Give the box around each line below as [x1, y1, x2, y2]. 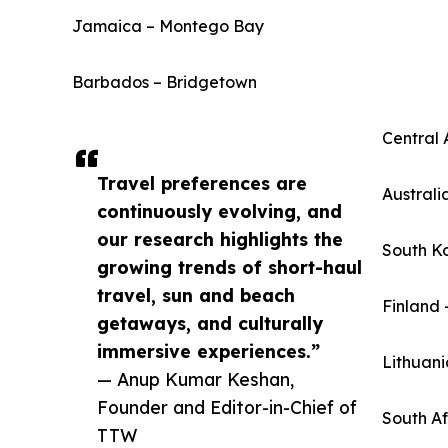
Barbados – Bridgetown [72, 72, 257, 93]
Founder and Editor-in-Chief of [97, 396, 357, 419]
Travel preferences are [97, 172, 307, 195]
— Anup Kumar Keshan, [97, 368, 294, 391]
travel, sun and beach [97, 284, 295, 307]
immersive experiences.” [97, 340, 320, 363]
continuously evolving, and [97, 200, 342, 223]
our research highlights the [97, 228, 343, 251]
